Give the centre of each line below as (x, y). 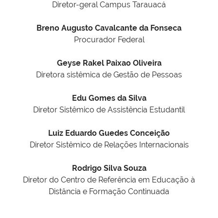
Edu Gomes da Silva (109, 98)
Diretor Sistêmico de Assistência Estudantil (109, 110)
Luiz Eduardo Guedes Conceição (109, 133)
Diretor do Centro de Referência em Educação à (109, 180)
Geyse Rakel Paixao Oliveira (109, 63)
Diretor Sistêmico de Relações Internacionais (109, 145)
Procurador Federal (109, 40)
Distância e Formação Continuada (109, 192)
